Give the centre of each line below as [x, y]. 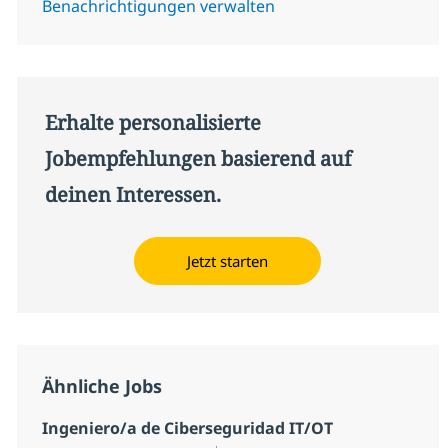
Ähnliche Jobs [101, 385]
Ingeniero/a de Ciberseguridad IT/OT [187, 427]
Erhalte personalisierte [152, 122]
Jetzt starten [228, 260]
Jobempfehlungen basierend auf [197, 158]
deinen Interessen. [132, 194]
